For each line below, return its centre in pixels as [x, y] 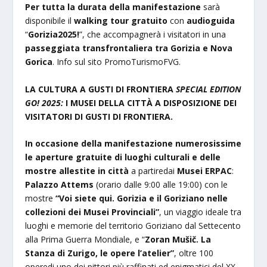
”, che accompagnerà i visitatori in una [153, 35]
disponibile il [50, 21]
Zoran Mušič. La [178, 239]
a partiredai [154, 170]
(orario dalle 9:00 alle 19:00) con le [161, 184]
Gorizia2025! [54, 35]
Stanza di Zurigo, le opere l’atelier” [100, 253]
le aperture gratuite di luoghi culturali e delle [123, 157]
